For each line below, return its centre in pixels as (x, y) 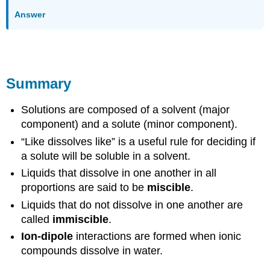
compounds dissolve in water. (92, 250)
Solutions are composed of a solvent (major (126, 110)
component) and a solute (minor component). (130, 124)
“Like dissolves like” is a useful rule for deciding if (139, 141)
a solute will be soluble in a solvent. (106, 156)
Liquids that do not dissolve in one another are (132, 205)
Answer (30, 15)
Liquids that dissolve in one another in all (119, 173)
